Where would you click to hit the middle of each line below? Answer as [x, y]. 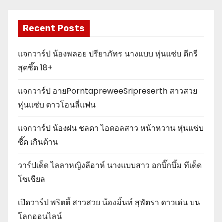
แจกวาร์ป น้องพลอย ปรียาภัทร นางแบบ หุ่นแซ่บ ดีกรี [108, 54]
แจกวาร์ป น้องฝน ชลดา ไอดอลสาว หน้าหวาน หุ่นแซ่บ [111, 128]
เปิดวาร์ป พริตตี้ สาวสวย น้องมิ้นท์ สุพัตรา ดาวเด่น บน [109, 202]
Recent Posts [54, 28]
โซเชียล [32, 179]
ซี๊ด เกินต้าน [38, 142]
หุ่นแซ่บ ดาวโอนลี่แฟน [57, 105]
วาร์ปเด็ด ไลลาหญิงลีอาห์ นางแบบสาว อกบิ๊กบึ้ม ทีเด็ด [110, 165]
